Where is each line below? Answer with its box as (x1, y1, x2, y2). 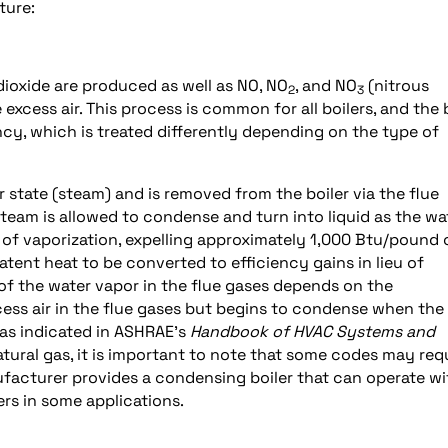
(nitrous (364, 74, 429, 96)
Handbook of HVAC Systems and (190, 320, 435, 342)
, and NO (295, 74, 357, 96)
